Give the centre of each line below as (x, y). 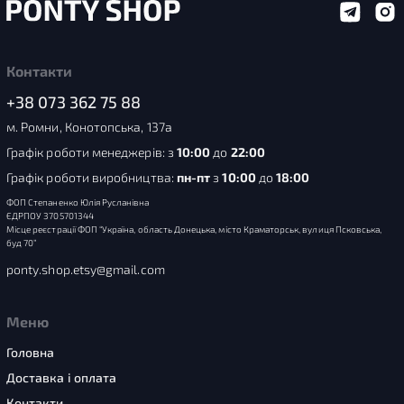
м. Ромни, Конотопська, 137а (89, 127)
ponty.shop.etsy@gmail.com (86, 269)
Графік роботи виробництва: (92, 177)
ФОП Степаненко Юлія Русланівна (78, 202)
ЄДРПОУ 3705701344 (50, 216)
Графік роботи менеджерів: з (92, 152)
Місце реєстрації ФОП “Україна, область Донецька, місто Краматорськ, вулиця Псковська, (194, 229)
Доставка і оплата (62, 377)
